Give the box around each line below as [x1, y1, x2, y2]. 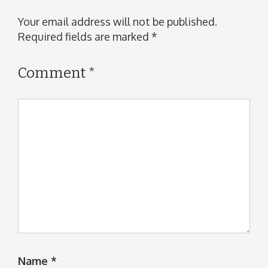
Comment [18, 64, 89, 81]
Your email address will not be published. [18, 14, 217, 28]
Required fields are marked [18, 29, 151, 43]
